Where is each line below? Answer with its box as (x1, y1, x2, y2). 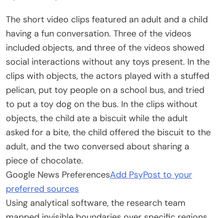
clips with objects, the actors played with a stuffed (6, 70, 209, 82)
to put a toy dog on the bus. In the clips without (6, 98, 198, 110)
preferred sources (6, 182, 79, 195)
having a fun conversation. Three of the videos (6, 27, 191, 39)
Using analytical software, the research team (6, 197, 185, 209)
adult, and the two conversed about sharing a (6, 140, 189, 152)
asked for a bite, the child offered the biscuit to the (6, 126, 211, 138)
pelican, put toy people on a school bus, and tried (6, 84, 204, 96)
